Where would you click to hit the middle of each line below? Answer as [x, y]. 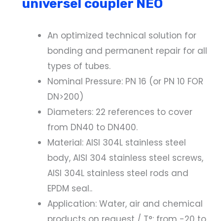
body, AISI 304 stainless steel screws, [125, 158]
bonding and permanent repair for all [127, 51]
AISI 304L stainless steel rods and [118, 173]
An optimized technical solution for [122, 36]
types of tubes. [79, 66]
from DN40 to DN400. [92, 128]
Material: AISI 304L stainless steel [117, 143]
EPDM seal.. [70, 189]
